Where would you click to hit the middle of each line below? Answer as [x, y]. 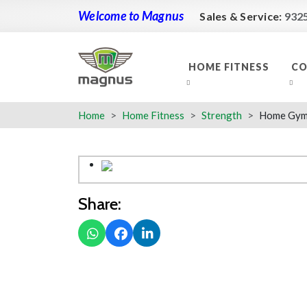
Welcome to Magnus [131, 16]
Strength [222, 115]
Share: [100, 204]
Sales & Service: [242, 16]
